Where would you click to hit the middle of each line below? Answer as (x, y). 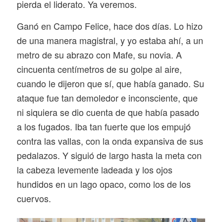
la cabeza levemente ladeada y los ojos (94, 169)
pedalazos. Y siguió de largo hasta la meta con (109, 155)
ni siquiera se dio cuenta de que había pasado (108, 112)
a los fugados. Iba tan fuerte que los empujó (104, 126)
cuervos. (34, 198)
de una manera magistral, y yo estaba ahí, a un (110, 40)
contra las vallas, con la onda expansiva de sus (110, 140)
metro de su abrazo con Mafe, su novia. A (99, 54)
